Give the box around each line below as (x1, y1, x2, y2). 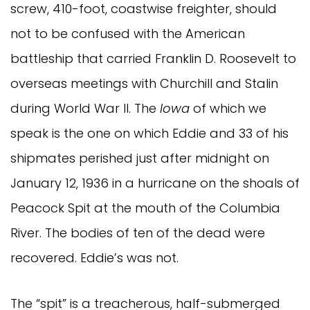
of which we (190, 100, 266, 118)
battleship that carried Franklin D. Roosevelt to (10, 50, 296, 68)
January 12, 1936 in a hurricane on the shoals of (10, 174, 300, 192)
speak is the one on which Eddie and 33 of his (10, 125, 289, 143)
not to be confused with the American (10, 25, 245, 43)
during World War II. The (10, 100, 156, 118)
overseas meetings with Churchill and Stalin (10, 75, 278, 93)
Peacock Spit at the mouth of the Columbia (10, 199, 280, 217)
